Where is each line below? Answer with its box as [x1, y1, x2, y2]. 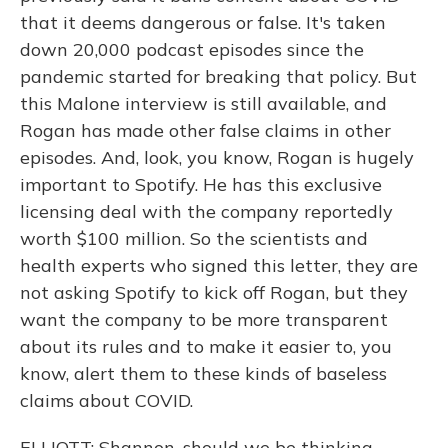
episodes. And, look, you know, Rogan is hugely [20, 146, 414, 169]
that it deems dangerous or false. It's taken [20, 11, 386, 34]
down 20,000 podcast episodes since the [20, 38, 364, 61]
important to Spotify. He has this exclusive [20, 173, 382, 196]
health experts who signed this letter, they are [20, 254, 418, 277]
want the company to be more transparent [20, 308, 388, 331]
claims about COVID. [20, 389, 193, 412]
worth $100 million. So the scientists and [20, 227, 368, 250]
